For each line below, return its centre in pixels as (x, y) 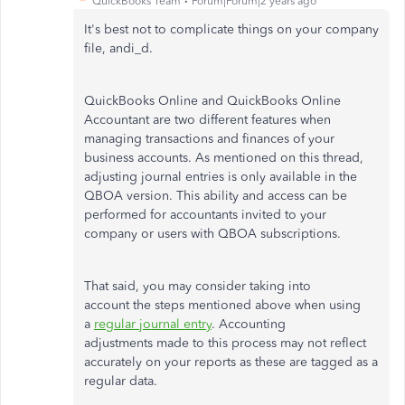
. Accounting (249, 324)
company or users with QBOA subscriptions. (212, 234)
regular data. (121, 381)
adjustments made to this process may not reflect (225, 343)
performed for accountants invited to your (205, 215)
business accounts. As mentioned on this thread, (224, 158)
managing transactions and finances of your (209, 139)
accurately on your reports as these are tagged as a (231, 362)
